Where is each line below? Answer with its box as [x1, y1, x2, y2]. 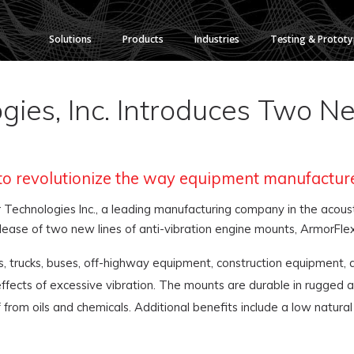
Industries [194, 32, 239, 46]
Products [122, 32, 164, 46]
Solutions [49, 32, 92, 46]
